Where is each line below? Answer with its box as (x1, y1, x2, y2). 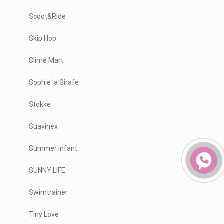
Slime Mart (29, 56, 64, 64)
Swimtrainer (29, 188, 68, 196)
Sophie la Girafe (29, 78, 79, 86)
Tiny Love (29, 210, 59, 218)
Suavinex (29, 122, 58, 130)
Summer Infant (29, 144, 78, 152)
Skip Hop (29, 34, 57, 42)
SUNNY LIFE (29, 166, 66, 174)
